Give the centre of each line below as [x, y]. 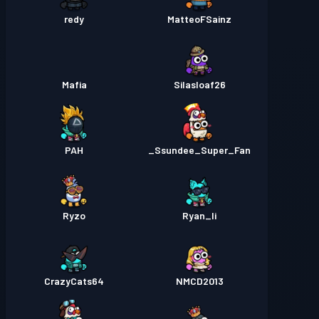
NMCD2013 [199, 281]
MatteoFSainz [199, 19]
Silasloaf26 [199, 85]
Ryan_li [199, 216]
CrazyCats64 [74, 281]
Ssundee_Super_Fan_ [203, 150]
